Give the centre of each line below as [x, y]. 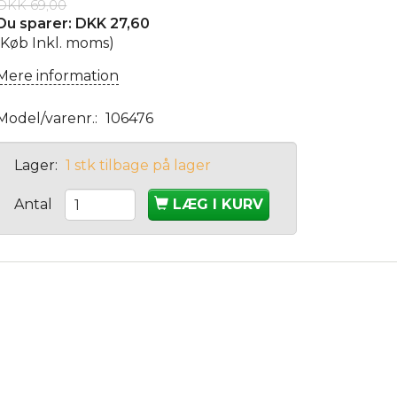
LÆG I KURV [218, 205]
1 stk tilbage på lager [139, 166]
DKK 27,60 [113, 24]
